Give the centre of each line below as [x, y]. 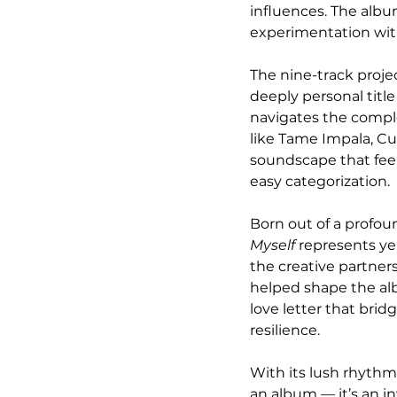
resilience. [285, 330]
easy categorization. [320, 181]
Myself [272, 245]
